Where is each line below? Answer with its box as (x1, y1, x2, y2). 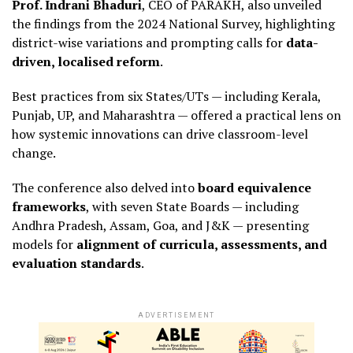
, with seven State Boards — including (86, 198, 299, 216)
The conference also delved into (12, 179, 198, 197)
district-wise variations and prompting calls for (12, 34, 286, 52)
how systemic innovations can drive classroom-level (12, 125, 308, 143)
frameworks (12, 198, 86, 216)
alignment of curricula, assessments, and (76, 236, 327, 254)
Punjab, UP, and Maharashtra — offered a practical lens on (12, 106, 341, 124)
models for (12, 236, 76, 254)
